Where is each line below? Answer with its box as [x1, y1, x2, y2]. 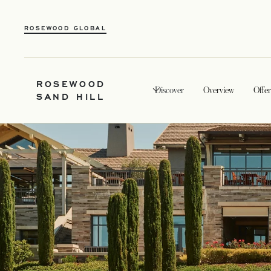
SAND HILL [36, 90, 105, 103]
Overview [203, 85, 235, 95]
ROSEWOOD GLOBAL [24, 24, 106, 32]
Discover [155, 85, 184, 95]
